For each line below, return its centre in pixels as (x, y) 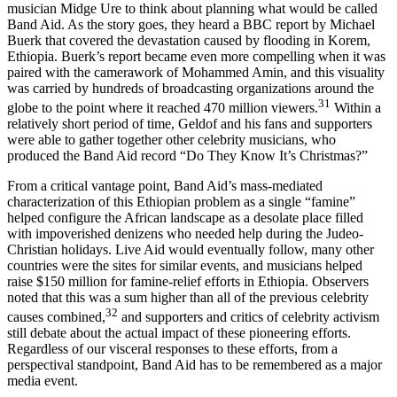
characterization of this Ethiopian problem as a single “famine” (181, 218)
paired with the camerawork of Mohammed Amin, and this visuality (196, 88)
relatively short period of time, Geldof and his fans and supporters (190, 140)
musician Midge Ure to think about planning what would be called (192, 24)
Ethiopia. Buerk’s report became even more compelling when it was (196, 72)
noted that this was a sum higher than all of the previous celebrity (188, 314)
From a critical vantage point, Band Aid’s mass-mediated (165, 202)
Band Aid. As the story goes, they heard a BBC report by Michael (191, 40)
